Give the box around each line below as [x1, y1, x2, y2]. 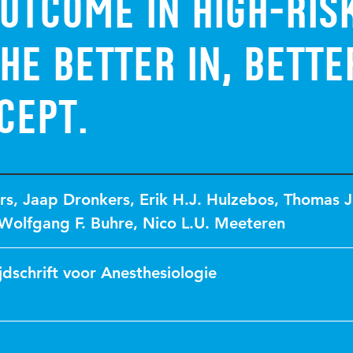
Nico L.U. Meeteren [143, 214, 285, 232]
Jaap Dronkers [23, 190, 130, 209]
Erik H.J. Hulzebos [139, 190, 274, 209]
